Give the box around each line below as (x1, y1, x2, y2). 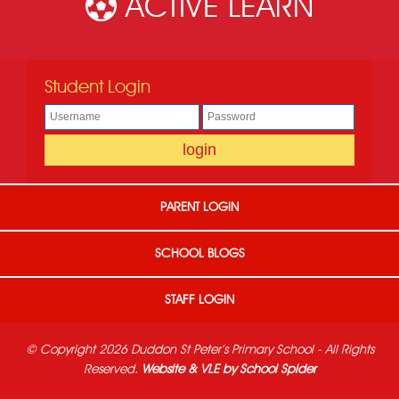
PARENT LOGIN (160, 201, 239, 215)
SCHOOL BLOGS (154, 248, 245, 261)
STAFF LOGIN (165, 294, 234, 307)
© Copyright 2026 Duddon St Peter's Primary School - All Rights (25, 344, 374, 357)
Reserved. (83, 363, 142, 377)
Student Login (45, 78, 151, 97)
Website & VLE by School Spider (141, 363, 316, 377)
